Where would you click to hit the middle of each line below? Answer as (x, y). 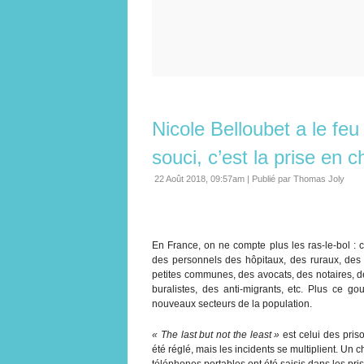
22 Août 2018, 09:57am (199, 178)
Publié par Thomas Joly (298, 178)
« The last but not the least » (216, 334)
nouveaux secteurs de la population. (232, 303)
